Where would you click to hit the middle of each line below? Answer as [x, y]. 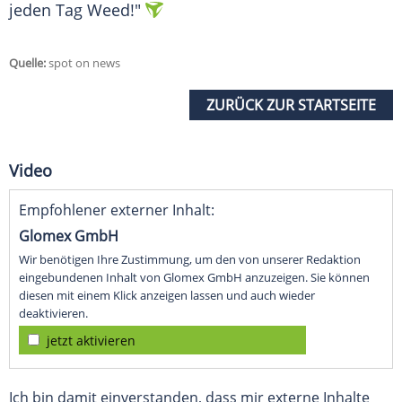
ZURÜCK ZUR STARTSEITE [291, 105]
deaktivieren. [53, 314]
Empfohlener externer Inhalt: [117, 210]
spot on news [83, 63]
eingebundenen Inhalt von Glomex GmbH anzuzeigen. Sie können [194, 278]
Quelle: [27, 63]
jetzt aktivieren [91, 341]
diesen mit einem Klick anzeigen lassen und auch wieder [167, 296]
